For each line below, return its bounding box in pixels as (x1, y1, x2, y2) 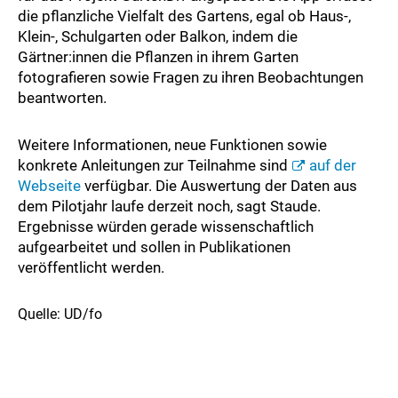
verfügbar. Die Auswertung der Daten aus (84, 176, 357, 195)
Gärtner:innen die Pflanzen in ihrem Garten (18, 47, 298, 66)
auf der (309, 155, 356, 174)
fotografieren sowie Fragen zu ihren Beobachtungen (18, 68, 363, 86)
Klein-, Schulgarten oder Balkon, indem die (18, 27, 298, 45)
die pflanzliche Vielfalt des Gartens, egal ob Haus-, (18, 6, 351, 25)
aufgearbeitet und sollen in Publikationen (18, 237, 291, 256)
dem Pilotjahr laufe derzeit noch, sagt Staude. (18, 196, 321, 215)
